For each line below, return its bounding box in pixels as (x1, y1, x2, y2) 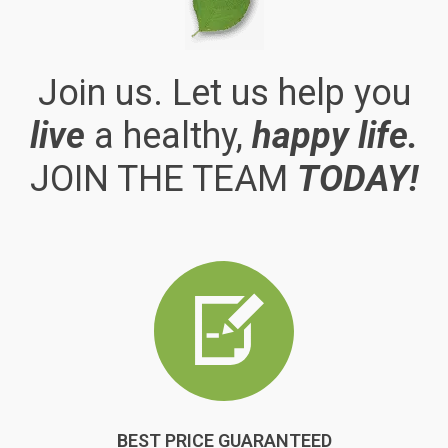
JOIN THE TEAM (30, 158, 297, 201)
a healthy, (85, 115, 252, 158)
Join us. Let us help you (37, 72, 411, 115)
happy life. (252, 115, 418, 158)
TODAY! (297, 158, 418, 201)
